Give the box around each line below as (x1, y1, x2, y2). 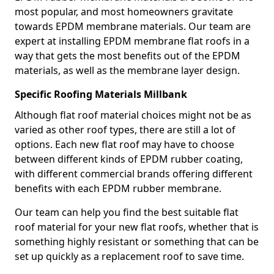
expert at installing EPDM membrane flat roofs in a (15, 34, 250, 48)
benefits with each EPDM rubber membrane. (15, 182, 221, 195)
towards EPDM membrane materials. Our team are (15, 20, 251, 33)
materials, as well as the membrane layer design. (15, 64, 240, 77)
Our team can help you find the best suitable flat (15, 206, 239, 219)
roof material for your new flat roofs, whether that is (15, 220, 259, 234)
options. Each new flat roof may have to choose (15, 138, 234, 151)
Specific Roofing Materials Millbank (15, 87, 187, 101)
